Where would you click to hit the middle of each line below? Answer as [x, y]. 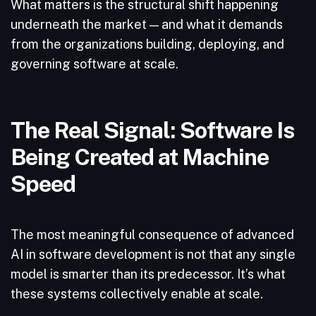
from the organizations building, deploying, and [147, 44]
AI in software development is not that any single [153, 254]
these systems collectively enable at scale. [138, 294]
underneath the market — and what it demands [147, 24]
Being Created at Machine [140, 157]
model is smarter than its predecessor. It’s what [148, 274]
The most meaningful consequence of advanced [152, 235]
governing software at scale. [96, 64]
